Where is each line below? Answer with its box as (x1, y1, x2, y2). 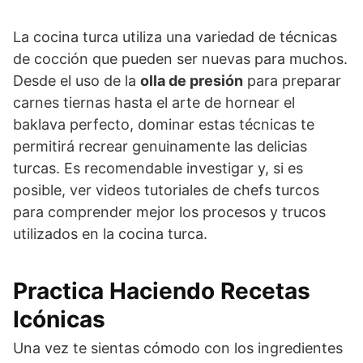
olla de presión (140, 71, 243, 89)
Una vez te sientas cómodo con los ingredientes (13, 339, 343, 357)
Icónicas (13, 305, 105, 333)
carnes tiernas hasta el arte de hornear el (13, 93, 295, 111)
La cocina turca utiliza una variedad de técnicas (13, 28, 337, 45)
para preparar (243, 71, 341, 89)
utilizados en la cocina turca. (13, 224, 207, 242)
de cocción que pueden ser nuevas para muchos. (13, 49, 348, 67)
